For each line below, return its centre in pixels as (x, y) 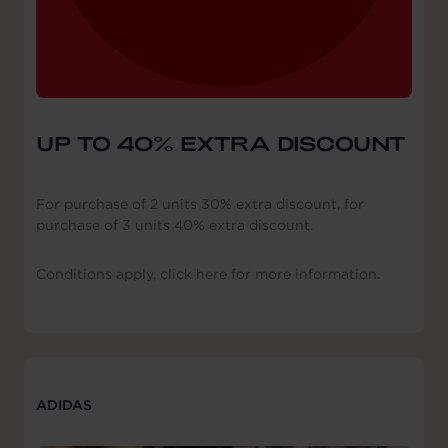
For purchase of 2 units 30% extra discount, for (200, 203)
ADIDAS (64, 404)
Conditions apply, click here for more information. (208, 273)
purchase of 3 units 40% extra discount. (174, 224)
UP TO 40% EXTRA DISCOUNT (221, 142)
